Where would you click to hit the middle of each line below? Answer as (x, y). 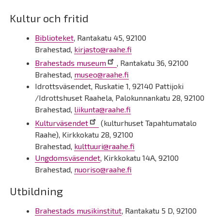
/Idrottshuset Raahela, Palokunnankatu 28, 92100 (120, 98)
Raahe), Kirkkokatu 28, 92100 (84, 134)
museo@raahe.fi (101, 74)
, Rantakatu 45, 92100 (110, 38)
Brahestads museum (70, 63)
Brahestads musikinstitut (78, 210)
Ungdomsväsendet (68, 158)
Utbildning (36, 191)
